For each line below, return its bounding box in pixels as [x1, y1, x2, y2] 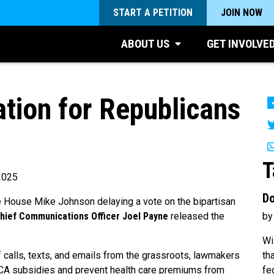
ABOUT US [121, 37, 169, 51]
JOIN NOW [221, 7, 262, 18]
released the [171, 210, 224, 223]
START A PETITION [113, 7, 193, 18]
